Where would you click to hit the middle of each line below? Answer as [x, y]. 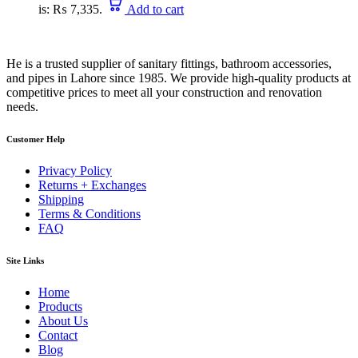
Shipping [61, 199]
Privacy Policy [75, 170]
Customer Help [36, 139]
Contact [58, 335]
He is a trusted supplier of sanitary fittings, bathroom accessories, [169, 63]
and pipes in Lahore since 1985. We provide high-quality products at [179, 78]
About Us [63, 320]
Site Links [25, 260]
